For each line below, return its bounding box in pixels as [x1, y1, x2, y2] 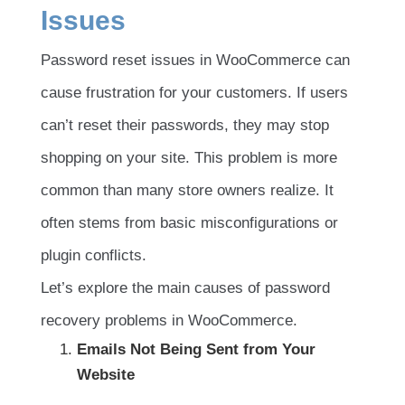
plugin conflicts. [41, 246, 146, 264]
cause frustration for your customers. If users [41, 83, 348, 101]
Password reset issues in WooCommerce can [41, 51, 350, 69]
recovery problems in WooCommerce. [41, 311, 297, 329]
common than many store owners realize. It [41, 181, 334, 199]
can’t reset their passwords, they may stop [41, 116, 329, 134]
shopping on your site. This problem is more [41, 148, 337, 166]
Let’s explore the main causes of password [41, 278, 330, 297]
